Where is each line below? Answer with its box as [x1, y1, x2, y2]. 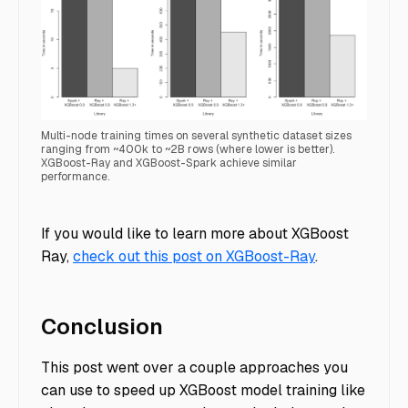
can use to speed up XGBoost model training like [41, 381, 365, 401]
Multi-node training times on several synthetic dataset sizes [41, 127, 352, 143]
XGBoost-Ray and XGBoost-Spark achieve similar [41, 155, 297, 170]
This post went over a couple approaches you [41, 358, 348, 378]
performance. [41, 168, 109, 184]
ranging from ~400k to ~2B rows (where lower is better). [41, 141, 334, 157]
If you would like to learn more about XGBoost [41, 223, 349, 243]
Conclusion [41, 311, 163, 341]
